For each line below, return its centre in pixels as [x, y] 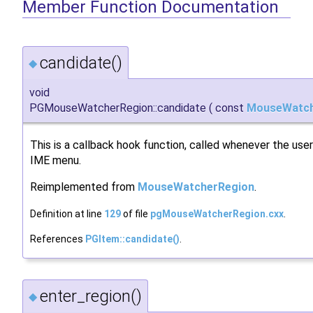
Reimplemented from [84, 187]
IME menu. [56, 160]
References [58, 239]
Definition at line [67, 213]
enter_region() [91, 296]
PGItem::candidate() [132, 239]
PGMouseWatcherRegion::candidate [118, 108]
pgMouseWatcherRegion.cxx [217, 213]
